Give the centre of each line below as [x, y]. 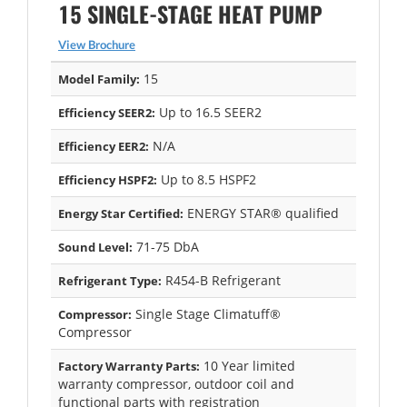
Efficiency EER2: [104, 146]
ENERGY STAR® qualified [261, 213]
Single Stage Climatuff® [206, 313]
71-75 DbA [166, 246]
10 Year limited [248, 365]
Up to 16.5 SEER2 [208, 112]
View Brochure [97, 44]
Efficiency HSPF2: [108, 179]
